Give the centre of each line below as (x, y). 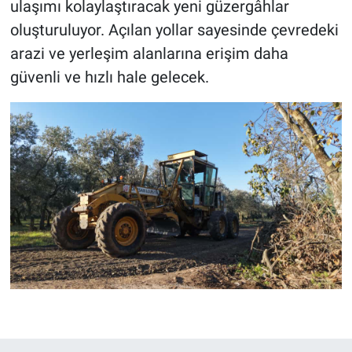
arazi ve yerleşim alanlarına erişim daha (149, 53)
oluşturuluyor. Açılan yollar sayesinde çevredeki (174, 30)
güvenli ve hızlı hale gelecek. (109, 77)
